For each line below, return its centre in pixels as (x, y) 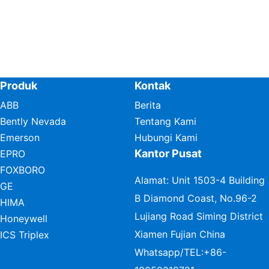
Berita (148, 105)
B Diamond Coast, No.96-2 (196, 198)
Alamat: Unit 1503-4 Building (200, 180)
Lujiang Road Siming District (199, 216)
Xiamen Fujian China (180, 234)
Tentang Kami (165, 122)
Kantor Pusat (168, 154)
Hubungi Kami (166, 138)
